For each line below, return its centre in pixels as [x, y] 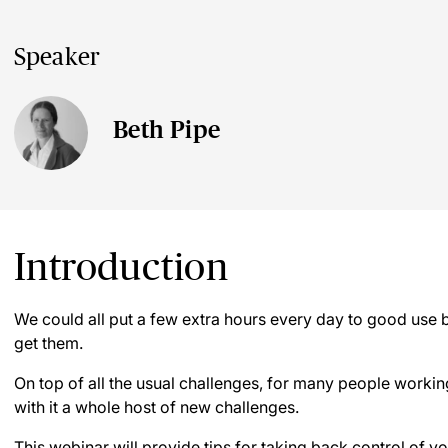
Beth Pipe [167, 129]
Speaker [57, 56]
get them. [48, 343]
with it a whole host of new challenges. [156, 407]
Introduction [121, 266]
